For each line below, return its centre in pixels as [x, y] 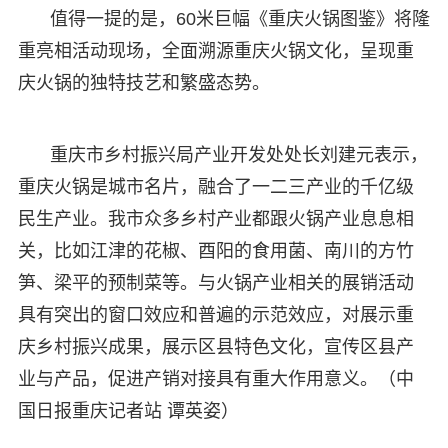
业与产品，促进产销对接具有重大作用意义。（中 [215, 378]
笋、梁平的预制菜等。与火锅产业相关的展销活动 [215, 282]
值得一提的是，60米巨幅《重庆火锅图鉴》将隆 [239, 18]
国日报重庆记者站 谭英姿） [128, 410]
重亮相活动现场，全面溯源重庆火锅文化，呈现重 [215, 50]
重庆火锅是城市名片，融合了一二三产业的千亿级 [215, 186]
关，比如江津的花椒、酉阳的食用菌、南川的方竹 [215, 250]
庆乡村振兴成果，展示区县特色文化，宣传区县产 [215, 346]
